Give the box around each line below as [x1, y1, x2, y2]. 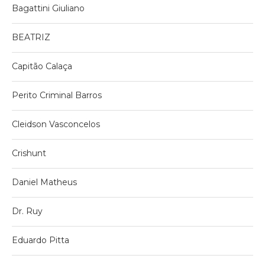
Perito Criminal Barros [12, 89, 102, 101]
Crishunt [12, 147, 46, 159]
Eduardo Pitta [12, 234, 72, 245]
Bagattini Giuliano [12, 2, 85, 14]
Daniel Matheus [12, 176, 77, 188]
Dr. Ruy [12, 205, 43, 216]
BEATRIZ [12, 31, 50, 43]
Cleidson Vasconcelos [12, 118, 100, 130]
